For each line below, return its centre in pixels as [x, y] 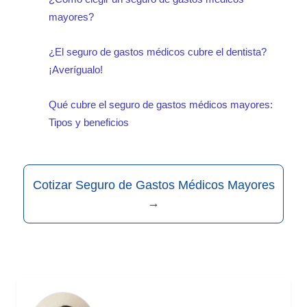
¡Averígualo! [76, 69]
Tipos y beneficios [89, 123]
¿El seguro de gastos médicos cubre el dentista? [158, 51]
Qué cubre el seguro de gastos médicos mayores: [161, 105]
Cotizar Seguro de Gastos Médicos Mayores [153, 185]
